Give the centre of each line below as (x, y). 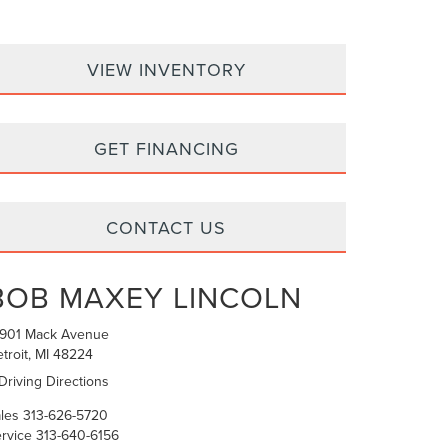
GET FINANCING (166, 148)
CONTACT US (166, 227)
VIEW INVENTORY (166, 69)
